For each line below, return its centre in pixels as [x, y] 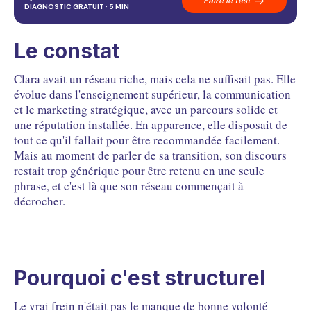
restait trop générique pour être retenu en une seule [139, 171]
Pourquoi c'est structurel [140, 278]
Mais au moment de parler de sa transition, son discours [150, 155]
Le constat [67, 51]
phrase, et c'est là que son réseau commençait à [129, 186]
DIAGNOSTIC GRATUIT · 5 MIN [77, 6]
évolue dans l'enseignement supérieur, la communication [152, 94]
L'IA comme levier [72, 27]
